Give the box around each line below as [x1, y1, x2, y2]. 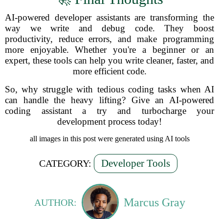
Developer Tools [101, 157, 170, 169]
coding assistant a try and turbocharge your [5, 106, 214, 116]
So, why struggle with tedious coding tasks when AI [5, 84, 214, 94]
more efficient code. [72, 66, 147, 76]
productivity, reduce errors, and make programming [5, 34, 214, 44]
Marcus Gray [123, 196, 185, 209]
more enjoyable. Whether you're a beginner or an [5, 44, 214, 55]
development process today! [57, 116, 162, 127]
